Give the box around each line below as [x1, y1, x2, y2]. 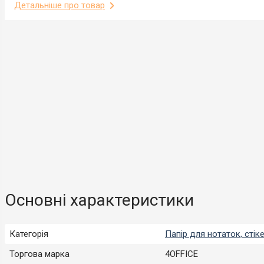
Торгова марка [9, 248, 70, 259]
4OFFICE [165, 248, 198, 259]
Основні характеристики [5, 190, 194, 210]
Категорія [9, 228, 48, 239]
